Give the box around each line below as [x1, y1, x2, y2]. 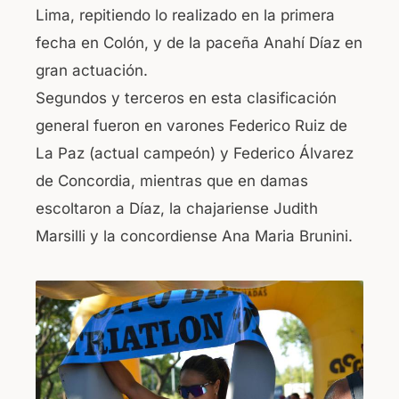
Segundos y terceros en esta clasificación [36, 89, 337, 108]
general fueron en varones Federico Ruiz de [36, 117, 347, 135]
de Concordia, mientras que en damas [36, 172, 308, 191]
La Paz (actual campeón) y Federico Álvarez [36, 144, 354, 163]
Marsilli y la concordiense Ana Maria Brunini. [36, 227, 353, 246]
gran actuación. [36, 61, 148, 80]
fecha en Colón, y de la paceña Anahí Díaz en [36, 34, 362, 53]
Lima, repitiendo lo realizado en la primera [36, 6, 335, 25]
